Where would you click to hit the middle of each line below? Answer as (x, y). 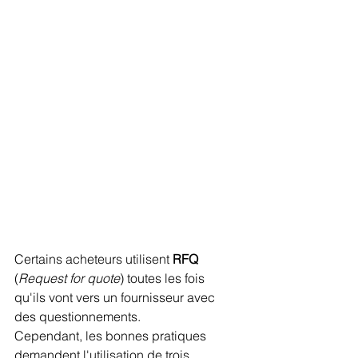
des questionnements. (79, 316)
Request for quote (69, 278)
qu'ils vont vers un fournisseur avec (116, 297)
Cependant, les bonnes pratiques (112, 335)
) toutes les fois (164, 278)
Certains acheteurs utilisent (93, 259)
